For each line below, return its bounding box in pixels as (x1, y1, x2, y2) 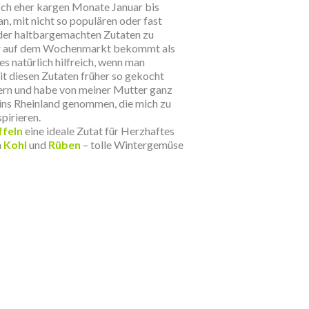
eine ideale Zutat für (23, 124, 121, 137)
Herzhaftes (121, 124, 175, 137)
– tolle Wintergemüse (81, 138, 183, 151)
